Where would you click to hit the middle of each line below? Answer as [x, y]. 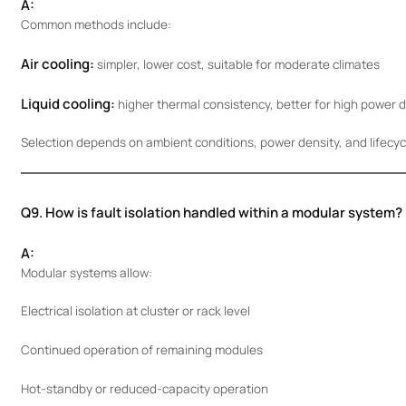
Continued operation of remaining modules [141, 350]
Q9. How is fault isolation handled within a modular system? [211, 212]
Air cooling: [57, 63]
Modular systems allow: [86, 272]
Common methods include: [96, 24]
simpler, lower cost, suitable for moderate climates [237, 64]
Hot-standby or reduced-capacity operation [144, 388]
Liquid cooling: [68, 103]
